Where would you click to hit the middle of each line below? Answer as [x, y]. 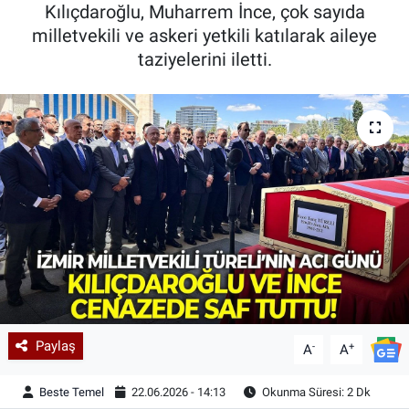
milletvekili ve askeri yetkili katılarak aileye [204, 35]
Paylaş [55, 346]
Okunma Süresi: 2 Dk [315, 392]
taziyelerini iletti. [204, 59]
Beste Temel [72, 392]
